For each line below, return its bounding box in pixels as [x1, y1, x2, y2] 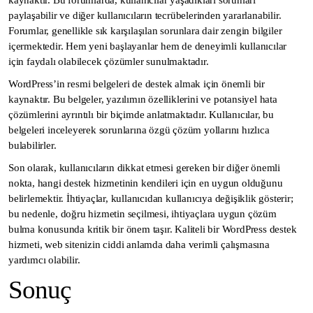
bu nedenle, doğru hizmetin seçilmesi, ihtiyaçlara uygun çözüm [8, 208, 277, 220]
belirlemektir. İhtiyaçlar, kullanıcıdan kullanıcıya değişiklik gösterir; [8, 193, 293, 205]
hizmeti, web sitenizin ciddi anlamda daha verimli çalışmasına [8, 239, 270, 251]
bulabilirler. [8, 140, 57, 152]
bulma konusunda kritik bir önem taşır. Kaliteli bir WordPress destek [8, 224, 297, 235]
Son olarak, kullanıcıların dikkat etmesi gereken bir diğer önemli [8, 162, 280, 174]
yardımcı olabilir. [8, 254, 80, 266]
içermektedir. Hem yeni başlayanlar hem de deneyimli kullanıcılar [8, 41, 287, 52]
